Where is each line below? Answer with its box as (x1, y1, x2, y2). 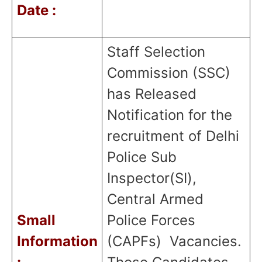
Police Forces (106, 211, 195, 229)
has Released (106, 85, 196, 102)
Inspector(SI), (106, 169, 196, 187)
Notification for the (106, 106, 232, 123)
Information (16, 232, 98, 250)
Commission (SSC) (106, 64, 230, 81)
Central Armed (106, 190, 204, 208)
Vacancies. (169, 232, 242, 250)
